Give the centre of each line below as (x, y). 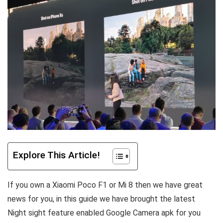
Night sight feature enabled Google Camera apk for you (104, 213)
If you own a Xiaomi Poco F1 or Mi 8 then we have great (105, 185)
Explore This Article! (56, 155)
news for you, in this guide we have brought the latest (101, 199)
